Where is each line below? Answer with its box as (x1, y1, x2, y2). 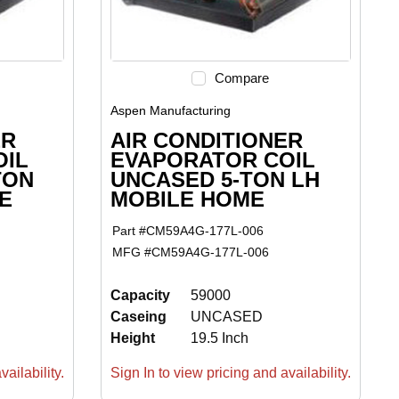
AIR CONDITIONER (110, 127, 303, 152)
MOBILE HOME (110, 186, 265, 211)
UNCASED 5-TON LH (110, 167, 320, 191)
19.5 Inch (190, 330, 248, 346)
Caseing (110, 309, 167, 325)
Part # (112, 224, 147, 239)
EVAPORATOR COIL (110, 147, 315, 172)
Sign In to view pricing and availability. (110, 365, 351, 381)
